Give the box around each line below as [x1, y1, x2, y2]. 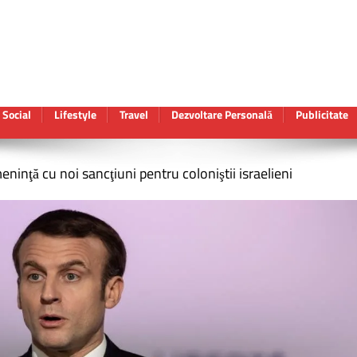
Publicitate [296, 106, 348, 123]
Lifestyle [54, 106, 96, 123]
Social [2, 106, 31, 123]
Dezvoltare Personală [171, 106, 273, 123]
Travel [120, 106, 148, 123]
